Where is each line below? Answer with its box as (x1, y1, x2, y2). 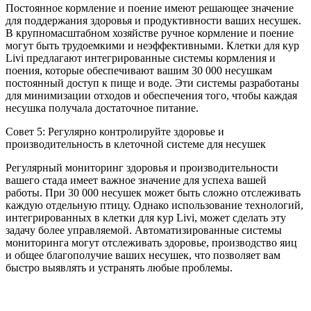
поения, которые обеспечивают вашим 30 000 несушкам (6, 64, 272, 76)
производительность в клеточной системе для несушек (6, 137, 266, 150)
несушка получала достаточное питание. (6, 101, 199, 114)
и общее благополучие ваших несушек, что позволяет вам (6, 249, 280, 261)
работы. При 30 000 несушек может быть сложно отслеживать (6, 186, 301, 199)
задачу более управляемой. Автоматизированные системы (6, 224, 282, 236)
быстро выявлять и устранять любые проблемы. (6, 261, 233, 274)
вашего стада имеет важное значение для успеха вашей (6, 174, 267, 186)
